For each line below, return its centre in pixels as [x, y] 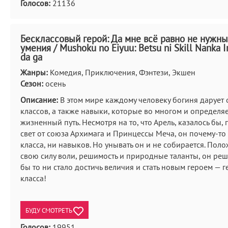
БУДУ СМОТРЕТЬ [49, 210]
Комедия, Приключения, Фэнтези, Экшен [122, 72]
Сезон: [32, 83]
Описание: [39, 100]
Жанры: [34, 72]
